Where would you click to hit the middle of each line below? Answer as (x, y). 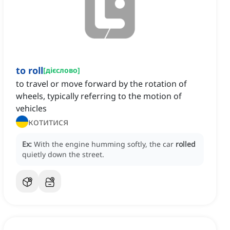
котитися (48, 122)
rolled (186, 144)
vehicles (31, 109)
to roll (30, 71)
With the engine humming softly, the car (105, 144)
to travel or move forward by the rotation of (101, 84)
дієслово (62, 70)
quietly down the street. (63, 155)
